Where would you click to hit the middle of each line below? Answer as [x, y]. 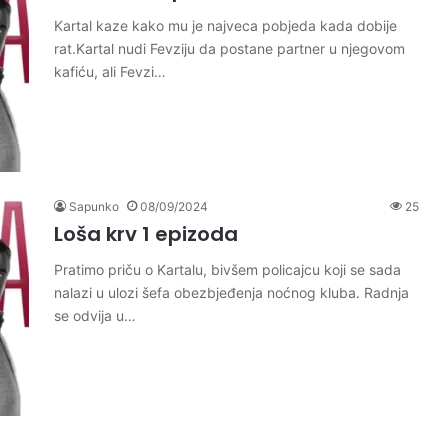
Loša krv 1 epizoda [146, 234]
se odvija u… [95, 315]
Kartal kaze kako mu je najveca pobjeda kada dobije [225, 25]
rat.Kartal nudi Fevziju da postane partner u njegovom [229, 48]
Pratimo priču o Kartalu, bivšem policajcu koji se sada [227, 269]
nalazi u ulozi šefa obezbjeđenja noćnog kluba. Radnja [231, 292]
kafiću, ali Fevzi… [110, 71]
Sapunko [94, 206]
